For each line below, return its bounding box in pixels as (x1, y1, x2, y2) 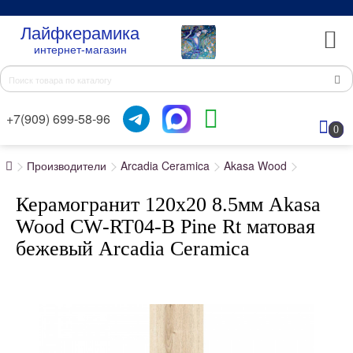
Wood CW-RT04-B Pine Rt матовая (16, 215, 315, 238)
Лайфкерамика (20, 24, 140, 43)
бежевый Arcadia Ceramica (16, 237, 250, 260)
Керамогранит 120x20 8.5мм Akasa (16, 193, 321, 216)
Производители (27, 158, 106, 173)
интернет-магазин (33, 43, 127, 56)
